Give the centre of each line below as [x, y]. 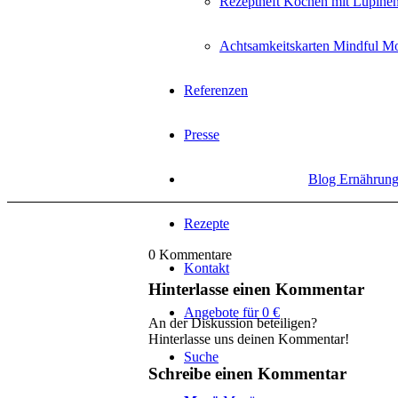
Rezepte [207, 223]
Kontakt [207, 268]
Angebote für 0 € [232, 312]
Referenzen [216, 90]
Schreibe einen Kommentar [247, 374]
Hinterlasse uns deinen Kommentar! [249, 339]
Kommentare [195, 255]
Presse [202, 135]
